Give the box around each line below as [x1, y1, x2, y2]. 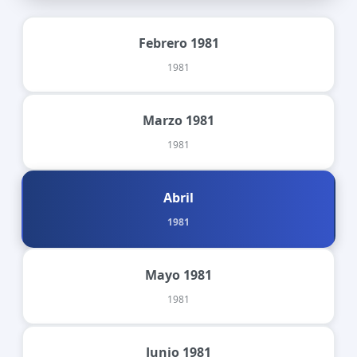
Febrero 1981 [138, 33, 219, 52]
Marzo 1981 [143, 111, 214, 129]
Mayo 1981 [145, 265, 212, 284]
